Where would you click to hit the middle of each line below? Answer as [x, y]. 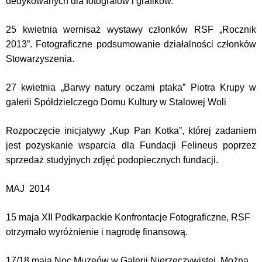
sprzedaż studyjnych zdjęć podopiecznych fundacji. [112, 160]
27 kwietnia [33, 87]
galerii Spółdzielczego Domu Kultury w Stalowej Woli [116, 102]
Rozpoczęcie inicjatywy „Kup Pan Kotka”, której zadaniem [131, 131]
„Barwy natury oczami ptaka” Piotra [140, 87]
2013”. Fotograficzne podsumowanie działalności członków [131, 44]
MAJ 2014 [28, 189]
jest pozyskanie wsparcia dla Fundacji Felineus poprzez [131, 145]
